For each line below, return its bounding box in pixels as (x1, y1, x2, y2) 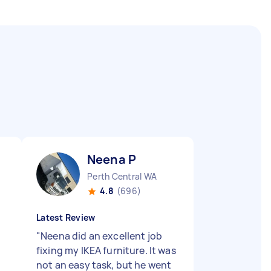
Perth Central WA (87, 171, 157, 182)
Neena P (87, 151, 137, 168)
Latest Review (36, 212, 96, 223)
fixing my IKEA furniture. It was (36, 244, 176, 257)
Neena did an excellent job (41, 229, 163, 243)
